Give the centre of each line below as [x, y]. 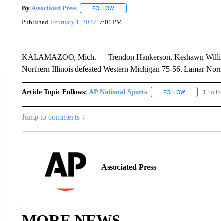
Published [35, 22]
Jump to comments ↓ [54, 117]
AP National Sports [117, 92]
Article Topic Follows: [54, 92]
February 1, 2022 [74, 22]
